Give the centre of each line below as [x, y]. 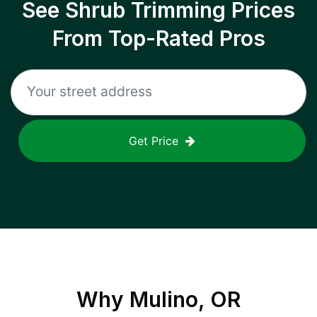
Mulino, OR [185, 299]
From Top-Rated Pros [158, 38]
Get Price [154, 141]
